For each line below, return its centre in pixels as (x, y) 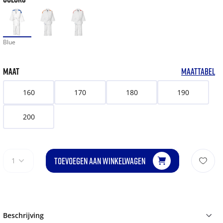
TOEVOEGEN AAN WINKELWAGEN (100, 161)
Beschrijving (23, 216)
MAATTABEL (198, 71)
